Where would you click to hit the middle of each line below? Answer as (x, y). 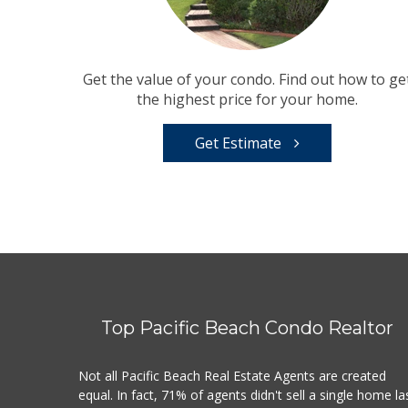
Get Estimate (240, 143)
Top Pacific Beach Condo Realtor (248, 328)
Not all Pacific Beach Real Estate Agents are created (233, 376)
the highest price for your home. (248, 100)
